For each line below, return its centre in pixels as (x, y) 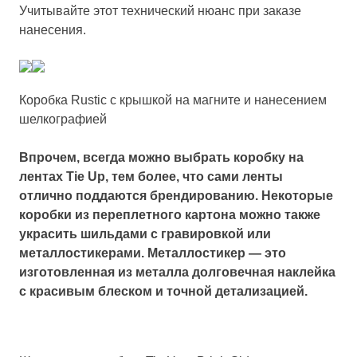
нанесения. (53, 30)
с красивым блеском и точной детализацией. (163, 291)
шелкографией (63, 119)
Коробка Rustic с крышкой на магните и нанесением (173, 100)
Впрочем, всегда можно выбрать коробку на (161, 157)
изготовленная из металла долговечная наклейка (177, 272)
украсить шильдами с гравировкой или (145, 234)
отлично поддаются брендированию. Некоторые (176, 196)
